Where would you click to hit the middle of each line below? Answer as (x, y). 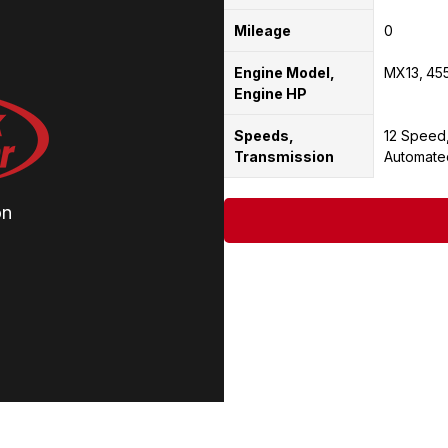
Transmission (284, 156)
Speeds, (264, 135)
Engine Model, (284, 72)
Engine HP (270, 93)
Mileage (262, 30)
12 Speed (414, 135)
